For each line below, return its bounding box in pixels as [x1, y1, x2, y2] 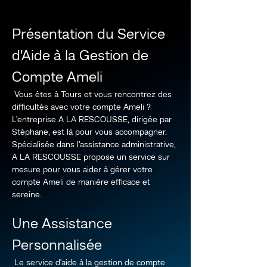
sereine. [12, 191, 42, 199]
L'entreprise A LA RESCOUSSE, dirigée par [12, 116, 174, 124]
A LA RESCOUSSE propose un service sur [12, 153, 172, 162]
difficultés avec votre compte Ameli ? [12, 103, 153, 111]
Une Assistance [12, 218, 116, 232]
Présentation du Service [12, 28, 169, 42]
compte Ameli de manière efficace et [12, 178, 153, 187]
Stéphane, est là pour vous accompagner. [12, 128, 169, 136]
